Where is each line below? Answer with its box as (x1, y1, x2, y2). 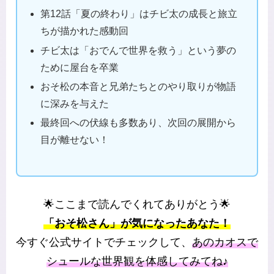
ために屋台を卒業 (40, 62, 119, 73)
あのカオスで (192, 235, 258, 248)
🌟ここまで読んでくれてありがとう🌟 (43, 198, 231, 210)
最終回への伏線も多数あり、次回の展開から (40, 117, 237, 128)
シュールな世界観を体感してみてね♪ (46, 254, 228, 267)
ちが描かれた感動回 (40, 26, 129, 37)
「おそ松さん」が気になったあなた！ (43, 217, 231, 229)
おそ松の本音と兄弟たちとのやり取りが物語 (40, 81, 237, 92)
